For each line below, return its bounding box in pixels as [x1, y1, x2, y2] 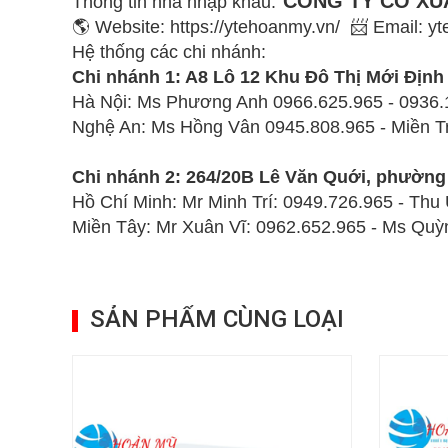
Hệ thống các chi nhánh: [72, 42, 271, 62]
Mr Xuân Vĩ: [156, 217, 256, 237]
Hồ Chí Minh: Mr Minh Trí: [72, 192, 283, 212]
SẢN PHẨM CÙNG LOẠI [90, 305, 344, 333]
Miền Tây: [72, 217, 156, 237]
